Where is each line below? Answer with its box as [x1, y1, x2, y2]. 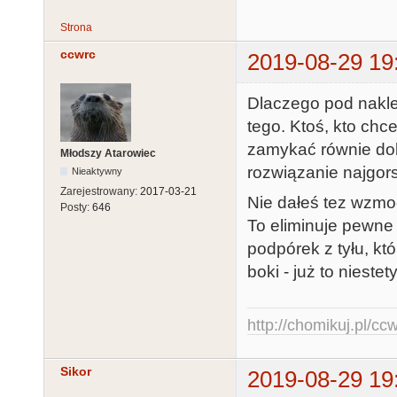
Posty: [60, 200, 92, 214]
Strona [60, 21, 92, 35]
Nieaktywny [72, 165, 123, 176]
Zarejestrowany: [60, 184, 140, 198]
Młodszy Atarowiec [60, 146, 156, 160]
